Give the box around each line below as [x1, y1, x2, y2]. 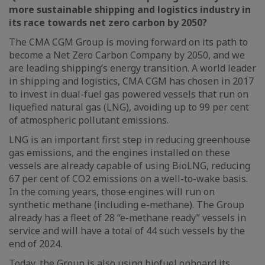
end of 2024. [9, 237, 62, 250]
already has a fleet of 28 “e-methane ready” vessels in [9, 211, 246, 224]
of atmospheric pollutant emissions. [9, 114, 169, 127]
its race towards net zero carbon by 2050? [9, 16, 207, 29]
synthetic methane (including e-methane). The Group [9, 198, 244, 211]
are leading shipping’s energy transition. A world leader [9, 62, 256, 75]
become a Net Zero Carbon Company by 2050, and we [9, 49, 245, 62]
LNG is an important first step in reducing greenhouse [9, 133, 250, 146]
